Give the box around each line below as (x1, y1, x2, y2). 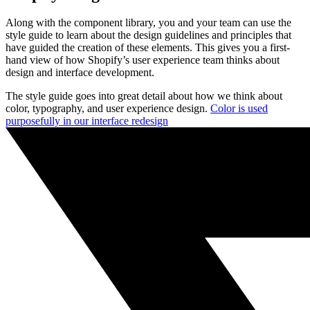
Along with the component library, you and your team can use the (6, 17, 291, 29)
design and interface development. (6, 66, 154, 79)
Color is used (210, 102, 268, 115)
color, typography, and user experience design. (6, 102, 210, 115)
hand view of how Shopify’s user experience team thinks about (6, 54, 280, 66)
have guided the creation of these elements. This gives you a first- (6, 42, 290, 54)
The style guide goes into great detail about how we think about (6, 90, 282, 102)
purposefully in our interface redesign (6, 115, 168, 127)
